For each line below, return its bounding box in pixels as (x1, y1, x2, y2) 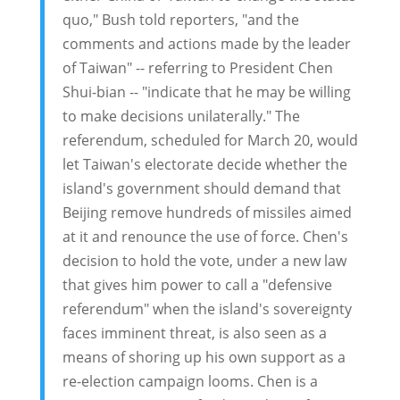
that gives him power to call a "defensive (62, 275, 332, 296)
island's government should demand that (62, 179, 341, 199)
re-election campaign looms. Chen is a (62, 371, 318, 392)
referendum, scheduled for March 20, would (62, 130, 358, 151)
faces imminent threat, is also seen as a (62, 323, 327, 344)
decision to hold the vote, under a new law (62, 251, 346, 271)
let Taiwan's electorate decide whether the (62, 154, 347, 175)
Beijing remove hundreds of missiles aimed (62, 203, 352, 223)
